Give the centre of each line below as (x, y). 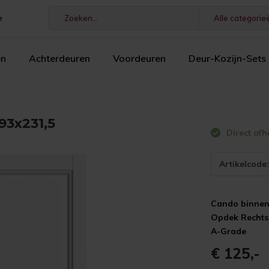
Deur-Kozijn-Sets (227, 58)
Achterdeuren (59, 58)
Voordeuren (139, 58)
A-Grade (229, 231)
